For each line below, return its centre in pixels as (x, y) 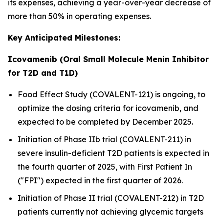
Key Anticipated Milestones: (64, 38)
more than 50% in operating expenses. (79, 16)
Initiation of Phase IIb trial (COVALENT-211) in (104, 139)
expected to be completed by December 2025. (105, 122)
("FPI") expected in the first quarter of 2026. (100, 180)
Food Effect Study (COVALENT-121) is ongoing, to (111, 94)
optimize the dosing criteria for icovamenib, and (108, 108)
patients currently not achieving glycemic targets (110, 212)
